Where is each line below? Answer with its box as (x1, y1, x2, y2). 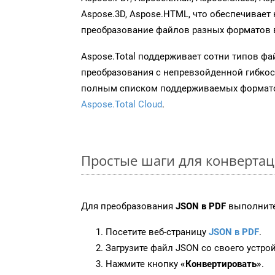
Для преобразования (81, 200, 176, 212)
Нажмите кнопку (106, 258, 180, 269)
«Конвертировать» (180, 258, 261, 269)
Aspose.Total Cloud (81, 98, 162, 110)
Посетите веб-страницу (106, 226, 209, 238)
